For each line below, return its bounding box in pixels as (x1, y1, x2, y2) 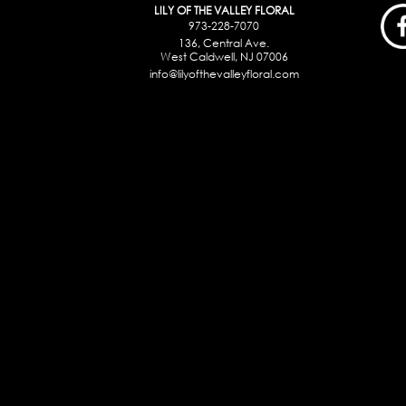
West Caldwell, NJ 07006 (160, 49, 288, 63)
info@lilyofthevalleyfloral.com (150, 66, 299, 81)
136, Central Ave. (179, 35, 270, 50)
